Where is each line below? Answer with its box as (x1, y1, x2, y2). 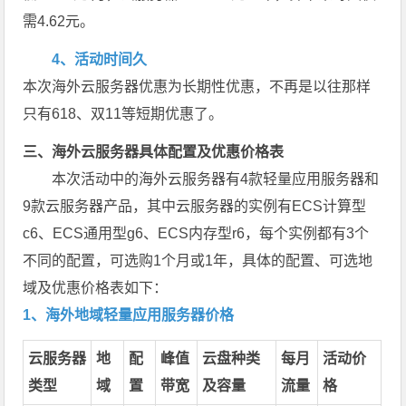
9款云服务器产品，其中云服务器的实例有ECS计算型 (23, 198, 367, 214)
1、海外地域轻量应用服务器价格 (23, 306, 235, 323)
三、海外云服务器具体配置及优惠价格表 (23, 143, 285, 159)
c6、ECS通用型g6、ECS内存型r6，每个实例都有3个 (23, 225, 370, 241)
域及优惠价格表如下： (23, 279, 169, 295)
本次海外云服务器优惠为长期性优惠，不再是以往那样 (23, 78, 372, 94)
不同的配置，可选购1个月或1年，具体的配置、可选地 (23, 252, 373, 268)
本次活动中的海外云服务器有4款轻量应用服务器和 (52, 170, 380, 187)
